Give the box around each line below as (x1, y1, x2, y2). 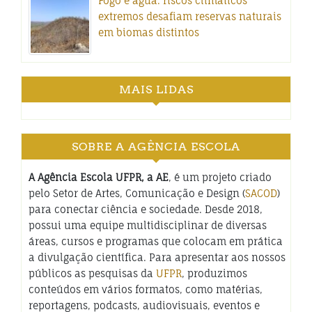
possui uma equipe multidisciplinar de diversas (29, 219, 267, 232)
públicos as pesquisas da (29, 267, 156, 280)
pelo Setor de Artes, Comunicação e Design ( (29, 187, 245, 200)
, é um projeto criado (169, 171, 272, 184)
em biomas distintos (98, 26, 199, 39)
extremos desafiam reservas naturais (98, 10, 281, 23)
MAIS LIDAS (118, 83, 194, 97)
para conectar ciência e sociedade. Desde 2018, (29, 203, 263, 216)
